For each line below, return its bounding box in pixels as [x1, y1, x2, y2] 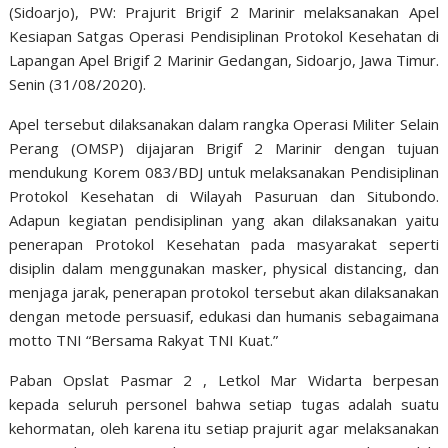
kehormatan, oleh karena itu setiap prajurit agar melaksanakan [9, 418, 439, 438]
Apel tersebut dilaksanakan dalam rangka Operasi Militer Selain [9, 114, 439, 134]
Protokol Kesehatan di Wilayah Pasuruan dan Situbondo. [9, 186, 439, 206]
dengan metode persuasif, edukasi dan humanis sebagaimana [9, 306, 439, 326]
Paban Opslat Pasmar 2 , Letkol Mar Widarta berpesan [9, 370, 439, 390]
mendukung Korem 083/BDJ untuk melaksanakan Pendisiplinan [9, 162, 439, 182]
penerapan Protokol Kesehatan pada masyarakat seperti [9, 234, 439, 254]
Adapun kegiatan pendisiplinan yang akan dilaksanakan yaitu [9, 210, 439, 230]
